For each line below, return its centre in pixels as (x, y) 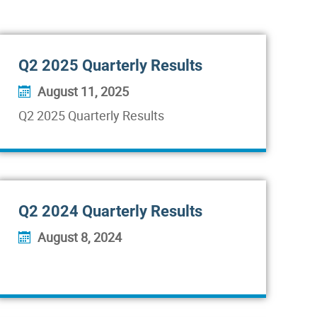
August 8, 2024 (80, 237)
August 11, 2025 (83, 91)
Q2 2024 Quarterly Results (110, 211)
